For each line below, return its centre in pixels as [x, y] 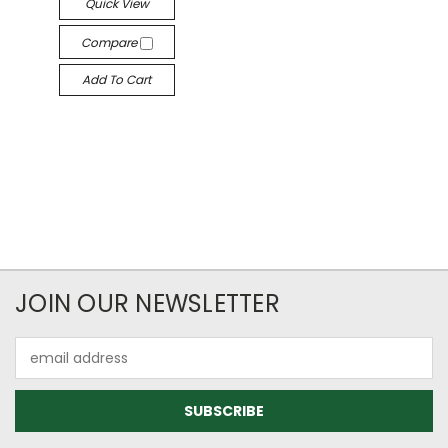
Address [42, 368]
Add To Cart [117, 79]
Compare [110, 42]
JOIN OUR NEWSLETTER [147, 303]
